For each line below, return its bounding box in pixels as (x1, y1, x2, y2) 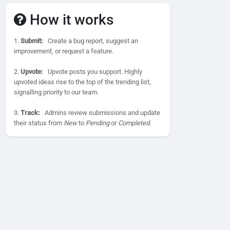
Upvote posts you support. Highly (46, 68, 142, 75)
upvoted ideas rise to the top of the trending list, (14, 78, 151, 86)
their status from (14, 119, 64, 127)
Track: (21, 109, 40, 117)
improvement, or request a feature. (14, 47, 113, 55)
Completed (118, 119, 149, 127)
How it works (26, 11, 113, 28)
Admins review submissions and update (43, 109, 160, 117)
